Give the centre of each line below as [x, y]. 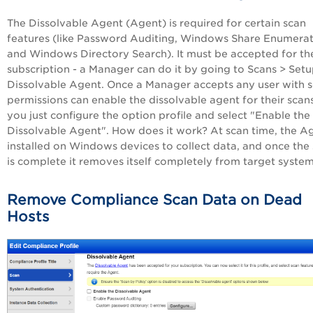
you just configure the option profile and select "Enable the [159, 115]
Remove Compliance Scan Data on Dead [154, 199]
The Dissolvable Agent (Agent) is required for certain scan [156, 23]
